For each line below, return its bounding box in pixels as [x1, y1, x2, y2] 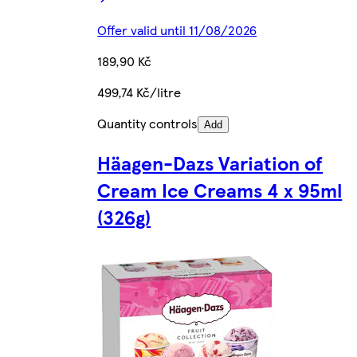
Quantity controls [97, 114, 198, 133]
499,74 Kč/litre [97, 83, 182, 102]
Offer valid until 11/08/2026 [97, 21, 257, 40]
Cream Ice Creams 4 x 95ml [97, 176, 343, 204]
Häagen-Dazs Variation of [97, 149, 324, 177]
